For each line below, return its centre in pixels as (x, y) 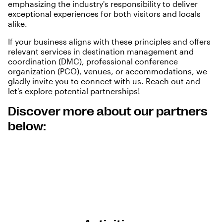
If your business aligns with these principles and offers (109, 42)
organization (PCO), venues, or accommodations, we (108, 71)
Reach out (165, 81)
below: (27, 127)
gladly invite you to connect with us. (77, 81)
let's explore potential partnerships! (74, 91)
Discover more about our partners (108, 112)
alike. (19, 24)
